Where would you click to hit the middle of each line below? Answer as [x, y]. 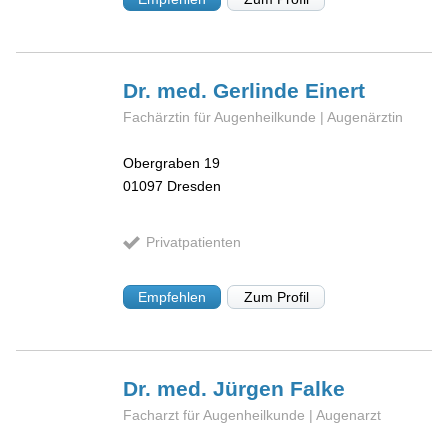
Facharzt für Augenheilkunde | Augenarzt [252, 414]
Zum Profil [276, 296]
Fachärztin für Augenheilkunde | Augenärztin [263, 116]
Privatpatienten [193, 242]
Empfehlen [172, 296]
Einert [335, 90]
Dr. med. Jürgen [207, 388]
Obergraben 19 [172, 163]
